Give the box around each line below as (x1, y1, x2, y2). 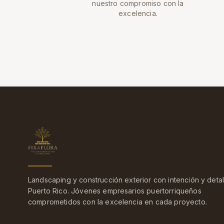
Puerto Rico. (28, 186, 69, 195)
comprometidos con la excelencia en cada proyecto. (28, 197, 207, 206)
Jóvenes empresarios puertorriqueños (68, 186, 201, 195)
